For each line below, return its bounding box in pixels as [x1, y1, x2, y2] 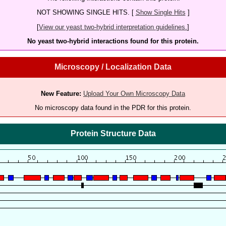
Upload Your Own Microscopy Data [83, 89, 185, 97]
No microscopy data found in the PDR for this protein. [35, 103, 191, 111]
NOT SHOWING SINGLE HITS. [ [36, 9, 136, 17]
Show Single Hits [135, 9, 186, 17]
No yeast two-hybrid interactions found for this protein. [27, 37, 199, 45]
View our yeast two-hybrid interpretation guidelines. [39, 23, 187, 31]
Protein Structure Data [70, 129, 156, 138]
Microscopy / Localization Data [54, 63, 172, 72]
